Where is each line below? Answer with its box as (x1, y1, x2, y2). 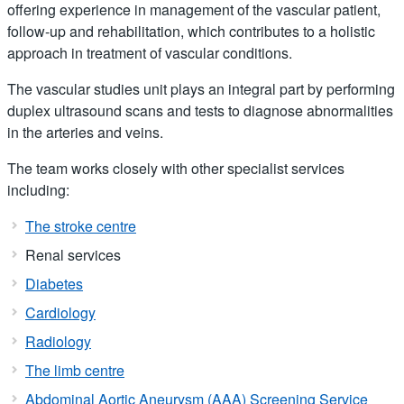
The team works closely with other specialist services (7, 157, 344, 179)
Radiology (25, 330, 91, 352)
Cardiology (25, 301, 96, 323)
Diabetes (25, 272, 83, 294)
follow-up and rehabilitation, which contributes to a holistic (7, 20, 375, 41)
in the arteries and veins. (7, 121, 163, 142)
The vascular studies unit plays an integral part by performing (7, 78, 395, 99)
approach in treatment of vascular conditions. (7, 41, 292, 63)
